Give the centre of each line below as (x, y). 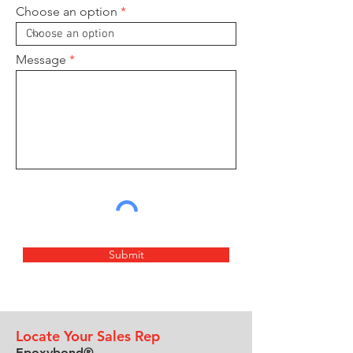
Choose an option (67, 11)
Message (41, 59)
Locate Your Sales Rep (88, 336)
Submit (126, 255)
